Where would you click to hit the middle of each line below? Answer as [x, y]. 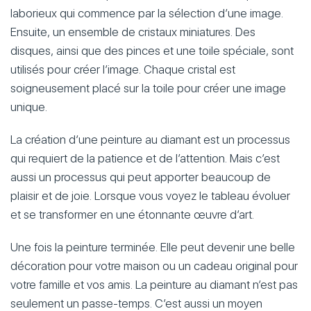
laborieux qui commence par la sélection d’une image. [147, 13]
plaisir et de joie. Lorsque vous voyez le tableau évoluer [150, 196]
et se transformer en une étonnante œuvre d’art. [132, 215]
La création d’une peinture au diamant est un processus [150, 140]
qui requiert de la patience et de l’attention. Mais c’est [145, 158]
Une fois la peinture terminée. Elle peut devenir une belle [153, 247]
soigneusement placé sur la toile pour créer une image [148, 88]
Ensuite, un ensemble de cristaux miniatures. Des [133, 32]
